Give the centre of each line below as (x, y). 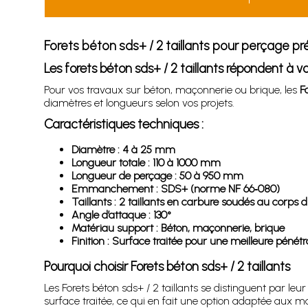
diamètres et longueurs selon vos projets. (139, 103)
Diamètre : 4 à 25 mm (123, 150)
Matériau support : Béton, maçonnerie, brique (178, 228)
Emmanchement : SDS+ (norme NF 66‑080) (175, 189)
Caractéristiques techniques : (123, 124)
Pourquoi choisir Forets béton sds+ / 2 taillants (167, 266)
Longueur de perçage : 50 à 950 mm (157, 176)
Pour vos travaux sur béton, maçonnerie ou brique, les (172, 90)
